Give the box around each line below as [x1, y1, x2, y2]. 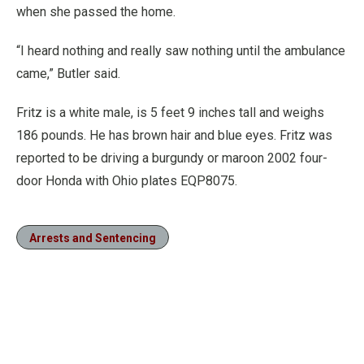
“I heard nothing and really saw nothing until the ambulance [16, 43, 345, 58]
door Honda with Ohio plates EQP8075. [16, 173, 237, 188]
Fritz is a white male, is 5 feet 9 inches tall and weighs [16, 105, 324, 120]
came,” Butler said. [16, 66, 120, 81]
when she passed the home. [16, 4, 175, 19]
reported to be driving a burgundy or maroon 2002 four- [16, 150, 327, 166]
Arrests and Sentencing [29, 232, 156, 245]
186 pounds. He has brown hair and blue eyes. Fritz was [16, 128, 332, 143]
